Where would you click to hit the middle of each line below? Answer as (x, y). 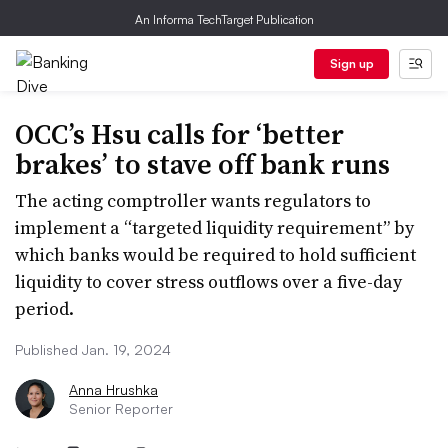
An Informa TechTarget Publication (224, 19)
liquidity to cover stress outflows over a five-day (208, 281)
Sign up (351, 63)
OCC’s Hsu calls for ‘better (179, 134)
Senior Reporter (121, 408)
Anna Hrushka (113, 389)
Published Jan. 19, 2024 (93, 349)
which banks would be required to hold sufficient (215, 254)
